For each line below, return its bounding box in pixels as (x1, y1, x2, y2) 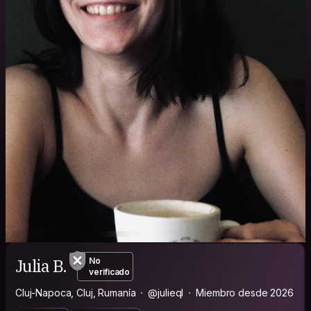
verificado (89, 266, 131, 277)
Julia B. (15, 255, 67, 278)
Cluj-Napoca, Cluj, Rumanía (15, 286, 136, 299)
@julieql (148, 286, 184, 299)
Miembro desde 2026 (196, 286, 294, 299)
